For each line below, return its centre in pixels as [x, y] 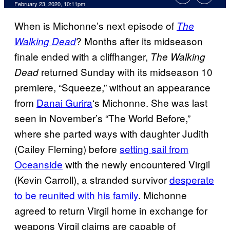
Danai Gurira [64, 103]
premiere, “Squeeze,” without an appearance [112, 87]
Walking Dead [45, 41]
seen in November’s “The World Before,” [102, 118]
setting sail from [154, 149]
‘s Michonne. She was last [150, 103]
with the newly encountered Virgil [136, 164]
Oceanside [39, 164]
